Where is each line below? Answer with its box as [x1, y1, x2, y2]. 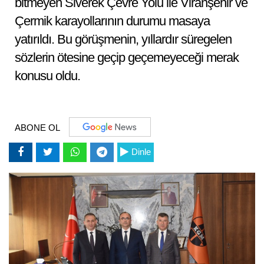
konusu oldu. [15, 68, 80, 83]
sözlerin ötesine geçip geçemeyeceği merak [15, 50, 239, 65]
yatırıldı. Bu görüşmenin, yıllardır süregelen [15, 32, 232, 47]
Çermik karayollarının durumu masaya [15, 14, 210, 28]
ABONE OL [15, 122, 60, 133]
